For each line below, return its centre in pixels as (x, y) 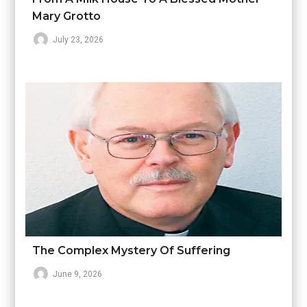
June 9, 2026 (78, 274)
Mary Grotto (67, 16)
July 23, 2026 (78, 39)
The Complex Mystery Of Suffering (132, 250)
